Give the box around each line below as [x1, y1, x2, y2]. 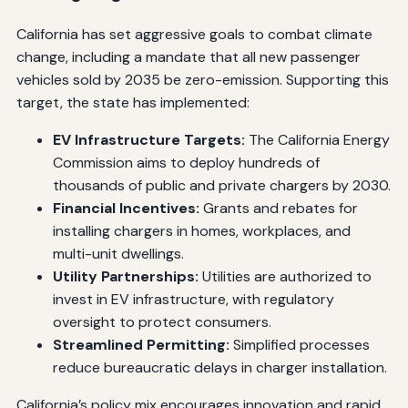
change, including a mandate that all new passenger [15, 46, 361, 66]
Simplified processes [229, 334, 370, 354]
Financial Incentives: [52, 198, 199, 218]
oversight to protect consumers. [52, 311, 271, 331]
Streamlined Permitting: [52, 334, 229, 354]
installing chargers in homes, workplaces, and [52, 220, 351, 240]
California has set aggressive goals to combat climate [15, 24, 372, 44]
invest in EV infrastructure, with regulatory [52, 289, 334, 309]
